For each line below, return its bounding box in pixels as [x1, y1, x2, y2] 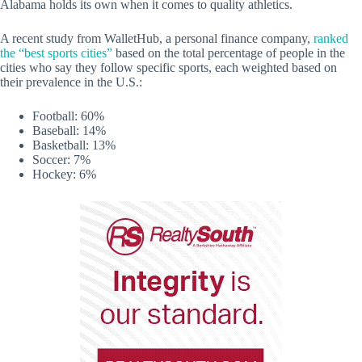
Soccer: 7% [32, 153, 90, 167]
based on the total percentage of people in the [112, 46, 345, 61]
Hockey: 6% [32, 167, 96, 182]
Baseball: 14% [32, 124, 106, 138]
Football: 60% [32, 109, 104, 124]
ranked [314, 32, 348, 46]
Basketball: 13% [32, 138, 116, 153]
